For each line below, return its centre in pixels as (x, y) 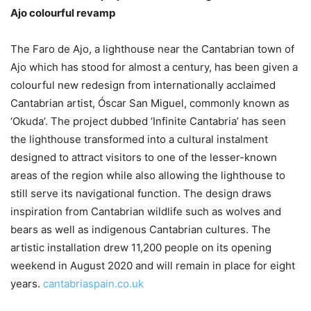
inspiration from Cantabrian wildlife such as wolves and (146, 211)
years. (27, 284)
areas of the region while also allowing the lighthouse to (148, 175)
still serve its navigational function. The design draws (141, 193)
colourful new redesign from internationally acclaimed (143, 85)
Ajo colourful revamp (63, 13)
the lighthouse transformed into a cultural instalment (139, 139)
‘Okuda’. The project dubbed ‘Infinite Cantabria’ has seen (148, 121)
